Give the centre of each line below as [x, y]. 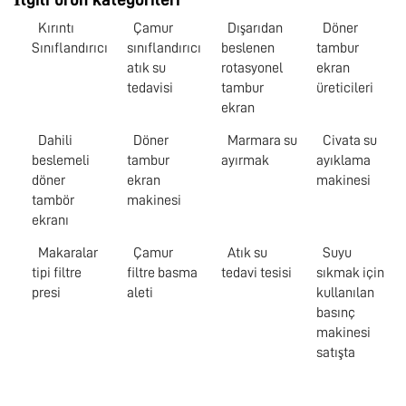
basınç [335, 313]
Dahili [55, 141]
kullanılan [345, 293]
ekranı [50, 221]
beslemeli [61, 161]
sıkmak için [350, 273]
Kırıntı [56, 29]
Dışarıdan [255, 29]
